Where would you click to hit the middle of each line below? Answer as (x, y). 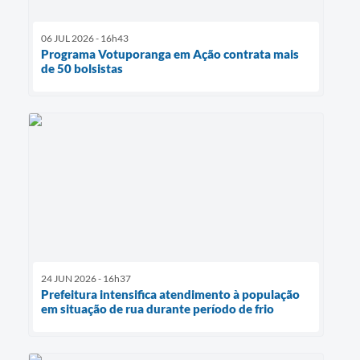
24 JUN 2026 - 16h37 (86, 278)
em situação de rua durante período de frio (157, 308)
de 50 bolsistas (82, 69)
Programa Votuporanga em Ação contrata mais (170, 54)
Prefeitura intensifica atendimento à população (170, 294)
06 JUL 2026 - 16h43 (85, 39)
